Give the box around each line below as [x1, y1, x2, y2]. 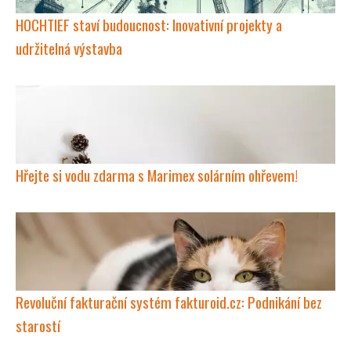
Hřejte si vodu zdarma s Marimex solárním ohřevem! [16, 164, 298, 186]
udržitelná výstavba [16, 37, 122, 60]
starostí [16, 314, 60, 337]
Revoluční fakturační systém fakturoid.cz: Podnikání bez [16, 291, 322, 313]
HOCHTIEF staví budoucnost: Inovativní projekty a [16, 13, 282, 36]
